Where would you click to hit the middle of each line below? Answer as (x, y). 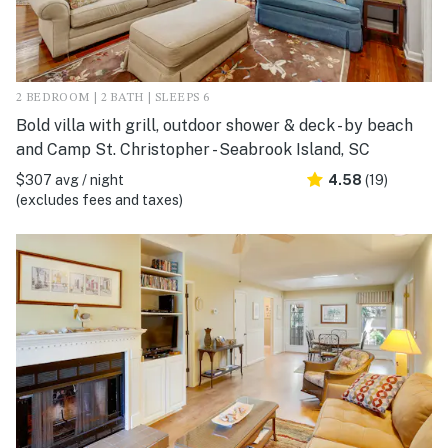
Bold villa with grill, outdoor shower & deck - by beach (214, 126)
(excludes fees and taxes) (99, 200)
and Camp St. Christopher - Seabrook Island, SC (193, 150)
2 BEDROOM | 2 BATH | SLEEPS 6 (113, 98)
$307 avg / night (70, 180)
